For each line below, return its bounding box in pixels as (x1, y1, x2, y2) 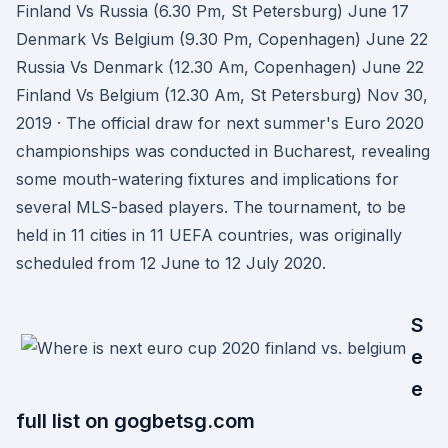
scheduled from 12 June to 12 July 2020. (16, 253, 326, 273)
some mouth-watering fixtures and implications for (16, 169, 399, 189)
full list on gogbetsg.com (16, 409, 255, 433)
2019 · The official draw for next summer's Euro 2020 (16, 113, 424, 133)
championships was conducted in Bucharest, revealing (16, 141, 430, 161)
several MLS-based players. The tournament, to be (16, 197, 406, 217)
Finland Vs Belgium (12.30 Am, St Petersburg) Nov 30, (16, 85, 428, 105)
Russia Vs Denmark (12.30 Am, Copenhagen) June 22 (16, 57, 424, 77)
